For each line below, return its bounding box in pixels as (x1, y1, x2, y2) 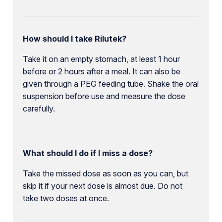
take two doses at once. (22, 193, 109, 203)
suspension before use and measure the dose (22, 91, 185, 101)
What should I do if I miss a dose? (22, 148, 153, 158)
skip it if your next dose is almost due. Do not (22, 180, 182, 191)
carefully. (22, 103, 55, 113)
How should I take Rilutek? (22, 33, 126, 44)
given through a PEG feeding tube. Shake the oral (22, 78, 199, 89)
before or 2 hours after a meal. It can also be (22, 66, 180, 76)
